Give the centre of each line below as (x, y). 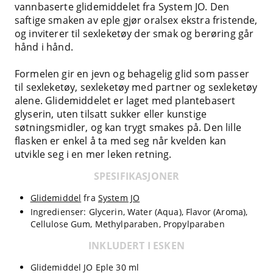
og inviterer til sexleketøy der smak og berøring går (134, 33)
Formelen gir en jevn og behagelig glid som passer (132, 73)
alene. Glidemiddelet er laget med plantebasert (125, 100)
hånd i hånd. (44, 47)
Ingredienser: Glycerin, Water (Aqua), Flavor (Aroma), (139, 211)
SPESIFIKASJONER (136, 176)
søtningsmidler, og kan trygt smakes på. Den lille (128, 127)
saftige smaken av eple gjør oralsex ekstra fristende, (136, 20)
